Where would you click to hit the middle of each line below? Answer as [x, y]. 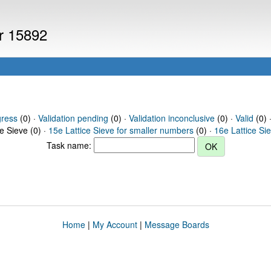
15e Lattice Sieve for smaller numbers [121, 130]
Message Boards [177, 224]
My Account [115, 224]
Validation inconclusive [171, 118]
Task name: [70, 145]
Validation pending [73, 118]
